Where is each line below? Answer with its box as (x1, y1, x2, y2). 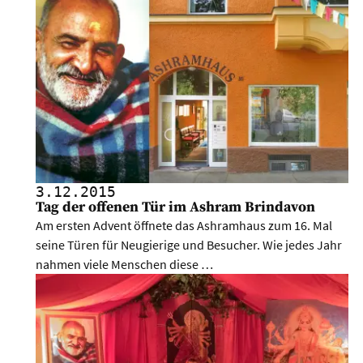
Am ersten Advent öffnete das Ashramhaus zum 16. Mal (36, 217, 333, 234)
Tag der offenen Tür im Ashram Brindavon (36, 199, 316, 217)
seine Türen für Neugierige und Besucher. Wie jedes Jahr (36, 237, 343, 254)
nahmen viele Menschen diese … (36, 256, 214, 273)
